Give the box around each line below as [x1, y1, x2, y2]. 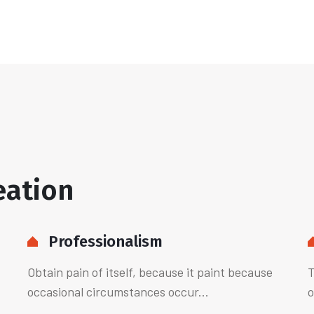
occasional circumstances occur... [27, 284, 209, 299]
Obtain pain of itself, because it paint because [27, 264, 273, 280]
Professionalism [48, 232, 163, 251]
